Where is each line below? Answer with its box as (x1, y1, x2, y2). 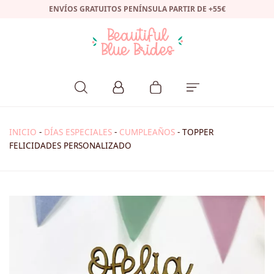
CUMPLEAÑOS (119, 127, 175, 138)
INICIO (9, 127, 37, 138)
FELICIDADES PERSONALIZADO (9, 140, 131, 152)
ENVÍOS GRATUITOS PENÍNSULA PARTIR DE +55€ (48, 4, 226, 14)
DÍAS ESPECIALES (44, 127, 112, 138)
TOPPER (182, 127, 213, 138)
